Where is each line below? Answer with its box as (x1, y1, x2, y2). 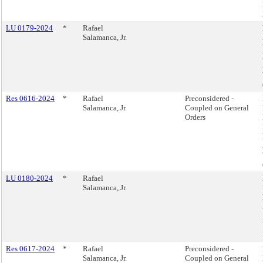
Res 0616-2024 (6, 94, 55, 103)
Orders (185, 113, 205, 122)
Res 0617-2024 (6, 244, 55, 253)
